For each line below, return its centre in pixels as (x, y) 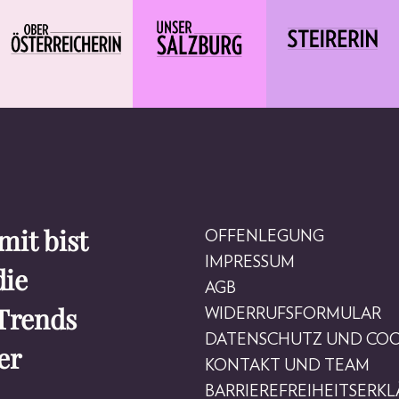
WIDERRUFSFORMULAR (293, 314)
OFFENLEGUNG (264, 236)
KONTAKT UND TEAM (287, 366)
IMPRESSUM (249, 262)
